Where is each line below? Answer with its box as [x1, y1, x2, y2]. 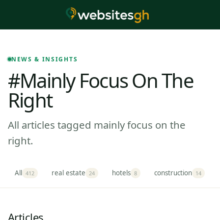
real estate [52, 168, 85, 177]
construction [154, 168, 192, 177]
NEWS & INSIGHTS [11, 55, 78, 63]
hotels [112, 168, 131, 177]
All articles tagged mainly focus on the [8, 118, 186, 132]
